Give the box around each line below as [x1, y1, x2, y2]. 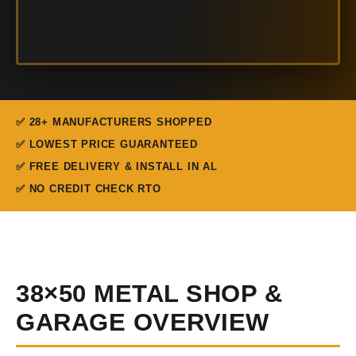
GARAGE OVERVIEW [16, 308, 269, 336]
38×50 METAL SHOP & [16, 280, 282, 308]
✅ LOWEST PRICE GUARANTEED [16, 138, 198, 150]
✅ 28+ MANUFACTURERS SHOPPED [16, 116, 212, 128]
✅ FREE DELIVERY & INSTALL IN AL [16, 161, 218, 172]
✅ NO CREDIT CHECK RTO [16, 183, 161, 195]
